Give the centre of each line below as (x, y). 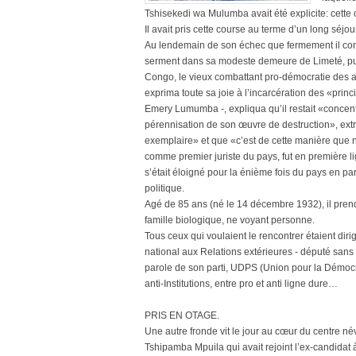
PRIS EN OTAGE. (182, 315)
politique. (164, 188)
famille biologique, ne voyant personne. (230, 220)
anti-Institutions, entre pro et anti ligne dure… (241, 284)
